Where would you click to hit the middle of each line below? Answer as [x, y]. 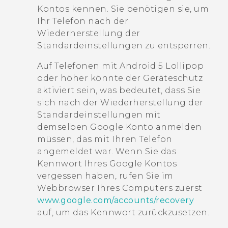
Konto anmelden [163, 127]
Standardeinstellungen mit [99, 115]
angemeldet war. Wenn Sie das [107, 151]
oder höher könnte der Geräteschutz [120, 78]
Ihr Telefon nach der [83, 21]
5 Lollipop [180, 66]
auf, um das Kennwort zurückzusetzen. [123, 212]
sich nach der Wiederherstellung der [120, 102]
